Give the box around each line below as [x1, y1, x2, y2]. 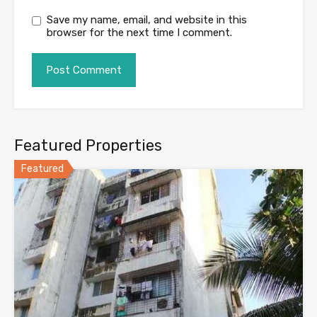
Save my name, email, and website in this [47, 13, 247, 26]
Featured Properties [14, 135, 162, 155]
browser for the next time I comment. [47, 25, 232, 39]
